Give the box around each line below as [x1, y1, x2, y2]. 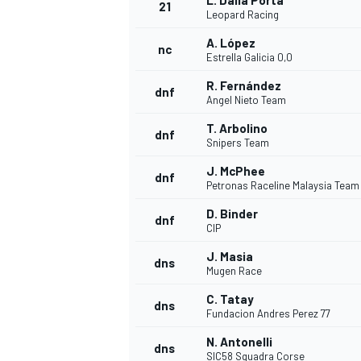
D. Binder [206, 206, 258, 222]
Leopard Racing [206, 8, 279, 22]
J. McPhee [206, 164, 265, 179]
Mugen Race [206, 264, 262, 278]
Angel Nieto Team [206, 93, 286, 107]
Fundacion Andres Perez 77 [206, 307, 330, 321]
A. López [206, 35, 255, 51]
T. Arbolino [206, 121, 268, 136]
